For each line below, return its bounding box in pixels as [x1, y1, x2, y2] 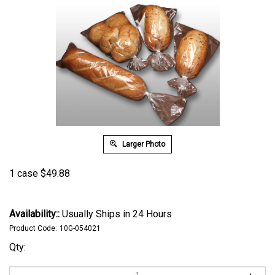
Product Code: [9, 224, 57, 233]
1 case [9, 168, 38, 179]
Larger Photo [120, 140, 165, 149]
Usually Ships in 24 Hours [60, 208, 172, 220]
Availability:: [9, 208, 60, 220]
